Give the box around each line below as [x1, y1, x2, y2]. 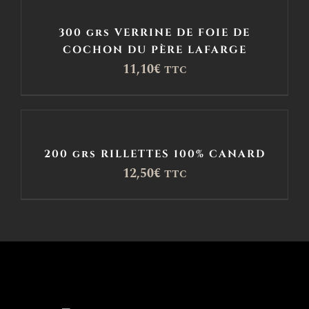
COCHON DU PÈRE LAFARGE [62, 43, 247, 58]
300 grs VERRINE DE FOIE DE [59, 26, 250, 41]
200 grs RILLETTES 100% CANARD [43, 147, 266, 162]
